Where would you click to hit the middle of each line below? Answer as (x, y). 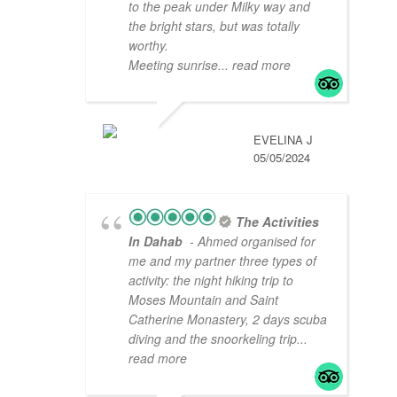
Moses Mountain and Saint (203, 300)
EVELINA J (283, 140)
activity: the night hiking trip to (211, 280)
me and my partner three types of (222, 261)
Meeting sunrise (173, 65)
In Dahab (157, 241)
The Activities (277, 222)
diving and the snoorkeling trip (213, 339)
